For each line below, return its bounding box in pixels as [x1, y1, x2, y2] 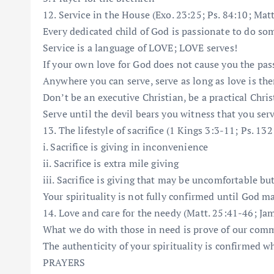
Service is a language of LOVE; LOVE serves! [43, 40, 237, 54]
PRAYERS [43, 255, 86, 269]
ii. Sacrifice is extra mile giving [43, 156, 179, 170]
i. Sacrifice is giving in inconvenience [43, 139, 209, 154]
